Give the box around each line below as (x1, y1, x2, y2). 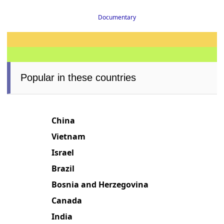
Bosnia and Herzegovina (51, 179, 149, 191)
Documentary (97, 13, 136, 22)
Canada (51, 195, 82, 207)
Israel (51, 147, 74, 159)
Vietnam (51, 131, 86, 143)
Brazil (51, 163, 75, 175)
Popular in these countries (20, 72, 136, 84)
